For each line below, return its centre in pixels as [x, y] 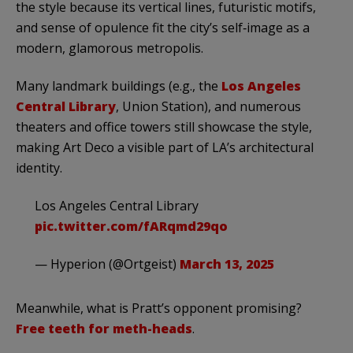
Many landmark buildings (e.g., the [119, 86]
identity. [39, 168]
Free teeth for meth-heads [104, 329]
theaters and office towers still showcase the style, [164, 127]
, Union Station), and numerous [208, 107]
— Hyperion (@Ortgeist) [107, 264]
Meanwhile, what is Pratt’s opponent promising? [159, 308]
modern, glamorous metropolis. [110, 48]
